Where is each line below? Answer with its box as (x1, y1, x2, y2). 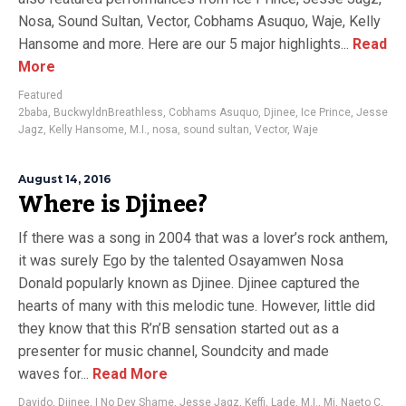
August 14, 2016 (18, 172, 111, 186)
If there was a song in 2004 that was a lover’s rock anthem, (18, 229, 388, 246)
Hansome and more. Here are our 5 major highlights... (18, 35, 349, 53)
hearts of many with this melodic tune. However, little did (18, 297, 375, 314)
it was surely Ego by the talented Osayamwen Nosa (18, 252, 343, 269)
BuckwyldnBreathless (53, 106, 163, 119)
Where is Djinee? (18, 182, 208, 227)
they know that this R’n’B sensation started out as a (18, 320, 339, 337)
